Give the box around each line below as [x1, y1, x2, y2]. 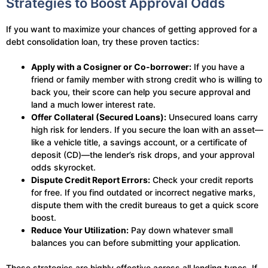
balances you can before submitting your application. [31, 237, 240, 248]
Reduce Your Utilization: [31, 225, 129, 236]
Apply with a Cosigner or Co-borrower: [31, 62, 191, 72]
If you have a [191, 62, 245, 72]
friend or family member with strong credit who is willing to [31, 74, 262, 85]
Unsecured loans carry [166, 112, 258, 123]
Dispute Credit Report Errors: [31, 175, 150, 185]
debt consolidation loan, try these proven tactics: [6, 36, 199, 47]
